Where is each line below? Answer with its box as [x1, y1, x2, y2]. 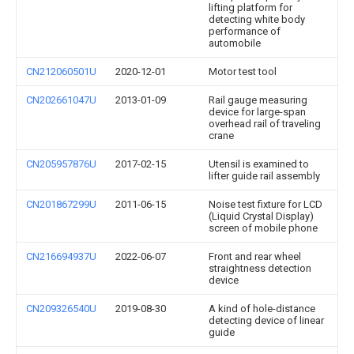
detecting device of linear [209, 314, 324, 326]
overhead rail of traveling [209, 118, 321, 130]
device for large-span [209, 106, 306, 118]
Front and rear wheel [209, 250, 301, 262]
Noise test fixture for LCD [209, 198, 322, 210]
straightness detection [209, 262, 311, 274]
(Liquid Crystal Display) [209, 210, 314, 222]
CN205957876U [26, 158, 96, 170]
